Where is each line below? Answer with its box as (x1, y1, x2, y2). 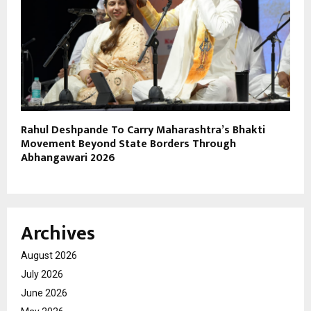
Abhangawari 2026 (21, 148, 115, 167)
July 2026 (21, 268, 63, 280)
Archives (21, 217, 95, 250)
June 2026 (21, 287, 67, 299)
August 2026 (21, 249, 77, 261)
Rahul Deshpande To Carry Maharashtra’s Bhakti (21, 120, 265, 140)
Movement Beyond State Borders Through (21, 134, 236, 153)
